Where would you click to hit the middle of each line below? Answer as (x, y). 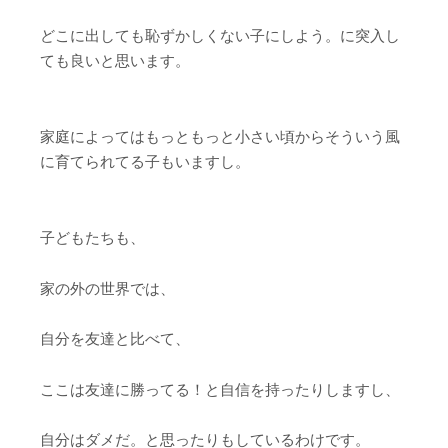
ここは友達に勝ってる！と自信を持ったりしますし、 (220, 389)
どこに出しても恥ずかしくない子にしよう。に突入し (220, 35)
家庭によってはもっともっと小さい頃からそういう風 (220, 136)
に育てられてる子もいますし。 (145, 161)
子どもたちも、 (92, 237)
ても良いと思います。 (115, 60)
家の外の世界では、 (107, 288)
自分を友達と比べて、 (115, 338)
